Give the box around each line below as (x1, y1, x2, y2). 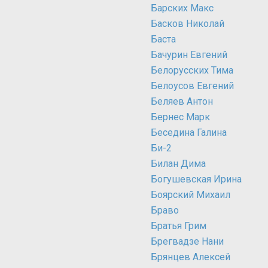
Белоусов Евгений (151, 80, 234, 92)
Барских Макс (151, 2, 214, 14)
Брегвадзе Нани (151, 236, 224, 247)
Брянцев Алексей (151, 251, 230, 263)
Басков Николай (151, 18, 224, 29)
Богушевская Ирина (151, 173, 242, 185)
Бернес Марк (151, 111, 210, 123)
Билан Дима (151, 158, 206, 169)
